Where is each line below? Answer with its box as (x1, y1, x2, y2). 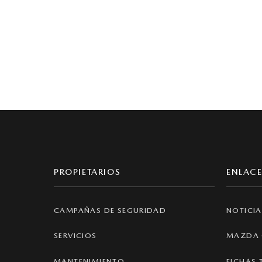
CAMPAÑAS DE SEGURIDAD (54, 205, 167, 215)
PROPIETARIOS (54, 167, 121, 178)
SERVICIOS (54, 231, 97, 240)
